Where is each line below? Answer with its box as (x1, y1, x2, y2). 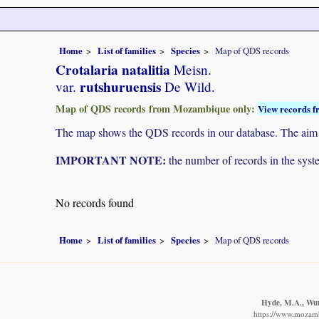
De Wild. (161, 77, 215, 95)
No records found (56, 194, 134, 210)
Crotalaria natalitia (56, 59, 170, 80)
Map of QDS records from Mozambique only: (56, 100, 258, 116)
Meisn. (170, 60, 211, 78)
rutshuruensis (76, 76, 161, 97)
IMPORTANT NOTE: (56, 151, 166, 168)
